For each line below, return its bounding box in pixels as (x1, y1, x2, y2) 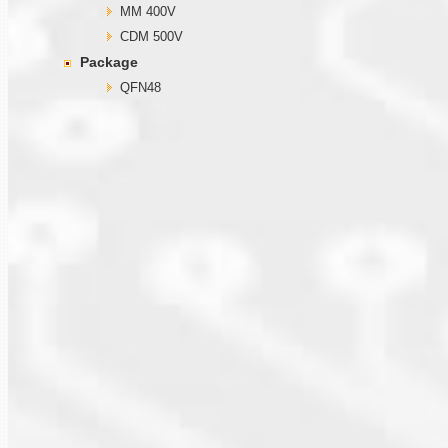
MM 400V (120, 3, 176, 19)
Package (80, 53, 138, 70)
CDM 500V (120, 28, 183, 44)
